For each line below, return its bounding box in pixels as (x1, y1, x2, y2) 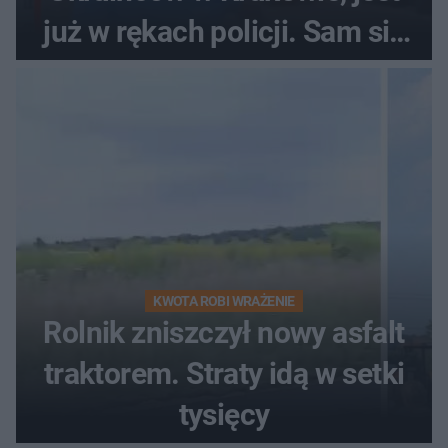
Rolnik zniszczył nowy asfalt (43, 315, 405, 351)
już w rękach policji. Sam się (43, 14, 405, 50)
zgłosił (181, 55, 267, 91)
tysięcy (178, 397, 270, 433)
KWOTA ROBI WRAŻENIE (153, 293, 295, 310)
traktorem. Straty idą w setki (43, 356, 405, 392)
